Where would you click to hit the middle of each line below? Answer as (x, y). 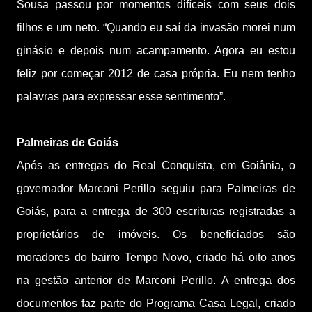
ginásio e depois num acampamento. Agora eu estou (156, 50)
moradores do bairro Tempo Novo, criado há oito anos (156, 257)
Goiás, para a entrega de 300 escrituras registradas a (156, 211)
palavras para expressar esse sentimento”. (121, 96)
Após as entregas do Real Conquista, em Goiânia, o (156, 165)
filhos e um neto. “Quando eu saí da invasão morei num (156, 27)
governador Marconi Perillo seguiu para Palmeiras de (156, 188)
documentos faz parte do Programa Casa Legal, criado (156, 303)
